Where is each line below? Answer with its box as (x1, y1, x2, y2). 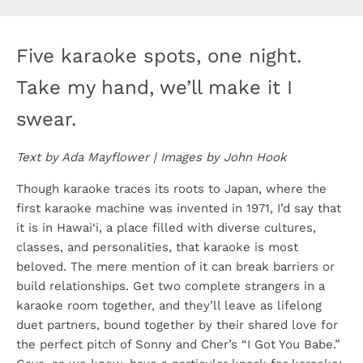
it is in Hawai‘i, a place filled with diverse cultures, (16, 220, 316, 235)
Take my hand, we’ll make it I (16, 76, 293, 99)
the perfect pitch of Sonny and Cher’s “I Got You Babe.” (16, 337, 340, 352)
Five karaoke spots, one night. (16, 45, 301, 67)
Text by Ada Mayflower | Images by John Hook (16, 150, 287, 164)
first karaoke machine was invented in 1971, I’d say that (16, 201, 341, 216)
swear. (16, 108, 76, 130)
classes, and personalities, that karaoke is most (16, 240, 298, 254)
